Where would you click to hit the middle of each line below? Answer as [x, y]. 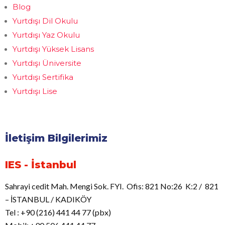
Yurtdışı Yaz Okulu [46, 35]
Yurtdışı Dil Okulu [45, 21]
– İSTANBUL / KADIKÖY [48, 199]
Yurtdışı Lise [35, 91]
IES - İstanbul [41, 165]
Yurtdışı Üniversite [47, 63]
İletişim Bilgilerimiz [56, 138]
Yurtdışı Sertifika [43, 77]
